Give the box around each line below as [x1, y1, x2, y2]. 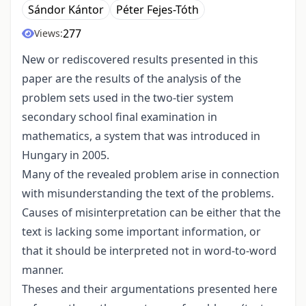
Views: [34, 27, 63, 40]
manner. [22, 262, 64, 278]
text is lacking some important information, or [22, 224, 261, 240]
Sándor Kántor [28, 2, 104, 18]
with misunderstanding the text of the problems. [22, 186, 274, 201]
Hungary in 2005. [22, 148, 109, 163]
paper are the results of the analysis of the [22, 71, 241, 87]
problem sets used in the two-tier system [22, 90, 234, 106]
